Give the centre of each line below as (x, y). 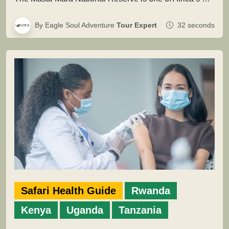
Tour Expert (137, 25)
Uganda (85, 210)
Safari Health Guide (68, 190)
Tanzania (140, 210)
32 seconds (195, 25)
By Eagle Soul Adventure (76, 25)
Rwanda (151, 190)
